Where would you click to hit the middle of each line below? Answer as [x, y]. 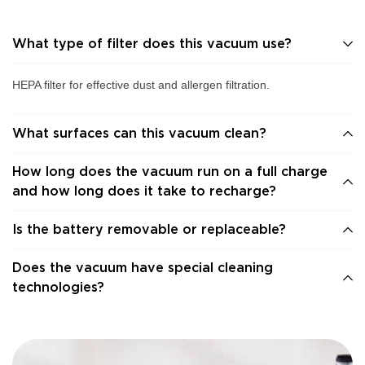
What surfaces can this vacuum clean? [139, 133]
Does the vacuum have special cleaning [143, 267]
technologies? [58, 287]
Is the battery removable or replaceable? [149, 229]
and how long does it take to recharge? [144, 191]
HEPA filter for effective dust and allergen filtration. [141, 84]
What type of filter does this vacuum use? [152, 43]
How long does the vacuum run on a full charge [170, 171]
